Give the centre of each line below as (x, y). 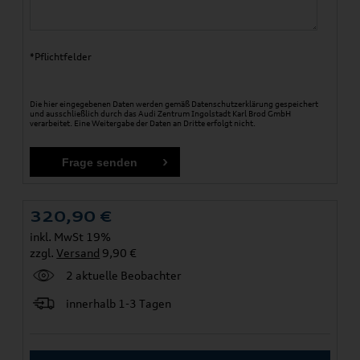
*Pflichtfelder (61, 57)
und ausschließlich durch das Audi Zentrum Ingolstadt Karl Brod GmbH (161, 114)
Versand (78, 253)
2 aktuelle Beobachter (124, 276)
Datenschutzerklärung (233, 104)
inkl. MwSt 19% (71, 237)
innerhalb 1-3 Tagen (119, 304)
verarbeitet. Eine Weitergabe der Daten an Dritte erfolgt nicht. (143, 123)
